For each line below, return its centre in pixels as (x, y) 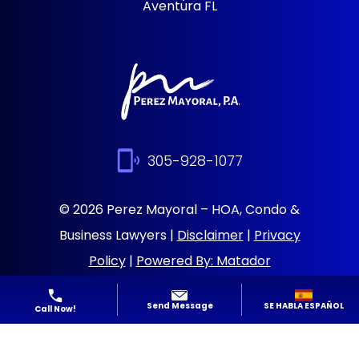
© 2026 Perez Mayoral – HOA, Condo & (179, 210)
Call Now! (55, 309)
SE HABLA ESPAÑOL (304, 305)
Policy (107, 261)
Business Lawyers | (118, 235)
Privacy (277, 235)
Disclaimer (210, 235)
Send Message (179, 306)
